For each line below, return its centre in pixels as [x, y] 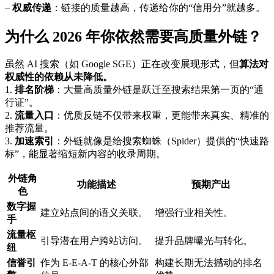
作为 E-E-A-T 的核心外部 [94, 263]
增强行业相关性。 [194, 213]
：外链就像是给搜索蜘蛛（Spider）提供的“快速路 [161, 141]
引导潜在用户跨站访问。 [94, 241]
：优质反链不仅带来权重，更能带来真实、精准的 [161, 116]
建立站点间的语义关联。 [94, 213]
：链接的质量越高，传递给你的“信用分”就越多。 [158, 7]
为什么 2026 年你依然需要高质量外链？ [133, 36]
